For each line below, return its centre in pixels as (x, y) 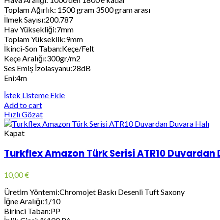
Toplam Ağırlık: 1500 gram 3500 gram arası (77, 9)
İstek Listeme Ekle (34, 95)
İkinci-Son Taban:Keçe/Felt (49, 48)
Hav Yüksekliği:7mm (39, 29)
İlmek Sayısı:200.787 (39, 19)
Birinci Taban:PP (32, 211)
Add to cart (23, 105)
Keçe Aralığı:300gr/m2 (42, 58)
